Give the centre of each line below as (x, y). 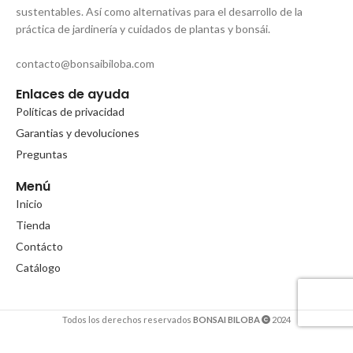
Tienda (33, 225)
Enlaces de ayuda (72, 94)
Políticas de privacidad (70, 111)
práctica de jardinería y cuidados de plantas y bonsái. (143, 29)
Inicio (29, 204)
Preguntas (42, 154)
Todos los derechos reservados (127, 320)
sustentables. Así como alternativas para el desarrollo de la (159, 11)
